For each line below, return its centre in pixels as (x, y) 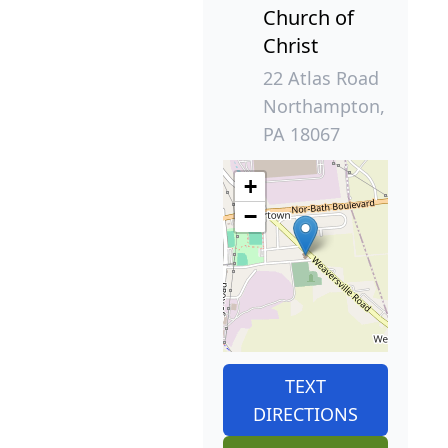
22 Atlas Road (321, 77)
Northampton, (324, 105)
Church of (308, 17)
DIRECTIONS (305, 413)
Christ (290, 45)
